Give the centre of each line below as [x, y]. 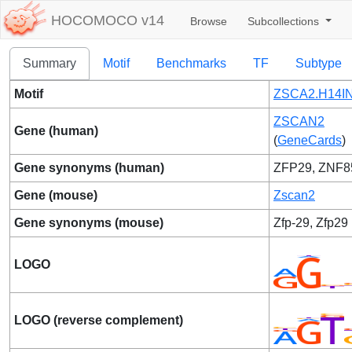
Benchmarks [191, 63]
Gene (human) [56, 131]
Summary [49, 63]
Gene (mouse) [56, 195]
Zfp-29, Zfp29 [311, 223]
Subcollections [285, 21]
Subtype [319, 63]
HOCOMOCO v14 [108, 21]
